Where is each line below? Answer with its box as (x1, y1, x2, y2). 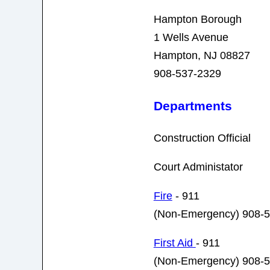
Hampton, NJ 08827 (153, 49, 250, 62)
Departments (153, 99, 232, 113)
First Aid (153, 237, 196, 250)
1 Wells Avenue (153, 31, 228, 44)
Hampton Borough (153, 13, 242, 26)
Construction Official (153, 132, 251, 145)
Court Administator (153, 161, 243, 174)
